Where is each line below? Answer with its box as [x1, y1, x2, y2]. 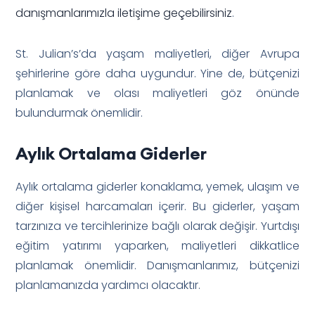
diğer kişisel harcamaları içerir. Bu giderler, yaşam [15, 198, 300, 214]
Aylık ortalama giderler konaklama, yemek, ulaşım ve [15, 178, 300, 195]
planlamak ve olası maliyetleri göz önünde [15, 84, 300, 101]
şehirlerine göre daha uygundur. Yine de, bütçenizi [15, 65, 300, 82]
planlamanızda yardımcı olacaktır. [15, 276, 201, 293]
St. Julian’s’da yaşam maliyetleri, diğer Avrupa [15, 45, 300, 62]
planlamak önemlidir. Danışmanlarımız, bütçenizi [15, 257, 300, 274]
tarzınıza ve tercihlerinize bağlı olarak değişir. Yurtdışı [15, 217, 300, 234]
